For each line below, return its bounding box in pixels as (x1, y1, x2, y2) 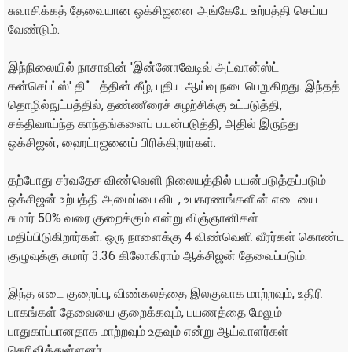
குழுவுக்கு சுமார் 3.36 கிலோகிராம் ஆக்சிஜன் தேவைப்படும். (8, 248, 307, 264)
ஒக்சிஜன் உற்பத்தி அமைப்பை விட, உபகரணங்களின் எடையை (8, 192, 317, 207)
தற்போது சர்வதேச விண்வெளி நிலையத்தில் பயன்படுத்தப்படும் (8, 173, 326, 189)
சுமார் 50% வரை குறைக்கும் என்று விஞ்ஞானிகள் (8, 211, 258, 226)
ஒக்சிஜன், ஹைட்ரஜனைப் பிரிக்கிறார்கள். (8, 135, 216, 151)
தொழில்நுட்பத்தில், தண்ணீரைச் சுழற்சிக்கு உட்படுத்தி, (8, 97, 282, 113)
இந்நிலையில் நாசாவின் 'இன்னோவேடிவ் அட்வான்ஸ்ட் (8, 60, 279, 75)
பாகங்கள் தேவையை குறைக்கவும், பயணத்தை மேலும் (8, 305, 282, 321)
